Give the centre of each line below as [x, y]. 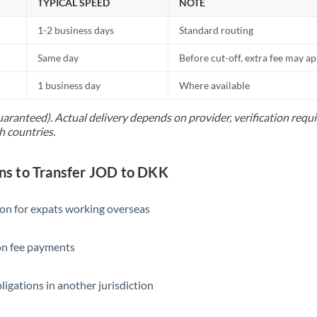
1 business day [69, 85]
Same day [58, 58]
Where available [215, 85]
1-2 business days [76, 30]
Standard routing [217, 30]
